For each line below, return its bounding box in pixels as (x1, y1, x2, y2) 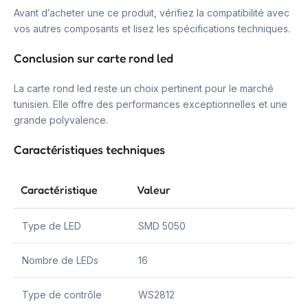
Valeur (137, 182, 170, 197)
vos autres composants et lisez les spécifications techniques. (14, 22, 290, 34)
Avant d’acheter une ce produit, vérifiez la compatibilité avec (14, 6, 289, 19)
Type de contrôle (22, 288, 102, 300)
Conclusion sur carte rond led (14, 50, 173, 65)
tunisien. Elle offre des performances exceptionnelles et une (14, 98, 287, 110)
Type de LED (22, 219, 81, 232)
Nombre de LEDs (22, 254, 98, 266)
